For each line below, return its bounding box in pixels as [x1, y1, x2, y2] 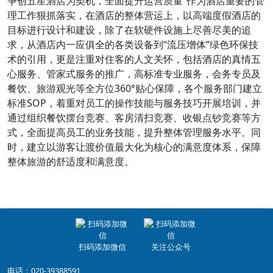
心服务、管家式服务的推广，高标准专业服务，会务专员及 [7, 67, 261, 80]
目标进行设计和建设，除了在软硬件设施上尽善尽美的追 [7, 23, 251, 37]
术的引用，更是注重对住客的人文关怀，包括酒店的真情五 [7, 52, 261, 66]
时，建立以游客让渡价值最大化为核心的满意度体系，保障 [7, 140, 261, 154]
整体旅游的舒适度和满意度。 [7, 155, 134, 168]
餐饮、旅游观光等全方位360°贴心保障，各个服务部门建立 [7, 82, 262, 95]
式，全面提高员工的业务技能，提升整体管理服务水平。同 [7, 126, 261, 139]
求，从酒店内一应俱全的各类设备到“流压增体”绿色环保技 [7, 38, 258, 51]
